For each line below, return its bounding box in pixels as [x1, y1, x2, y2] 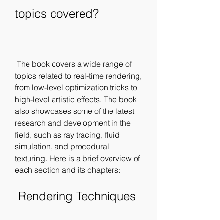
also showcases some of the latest [15, 106, 134, 116]
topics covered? [15, 6, 99, 21]
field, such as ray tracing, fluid [15, 130, 120, 139]
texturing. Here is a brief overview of [15, 153, 140, 163]
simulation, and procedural [15, 141, 109, 151]
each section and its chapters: [15, 165, 120, 175]
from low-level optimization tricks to [15, 82, 137, 92]
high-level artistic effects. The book [15, 94, 137, 104]
